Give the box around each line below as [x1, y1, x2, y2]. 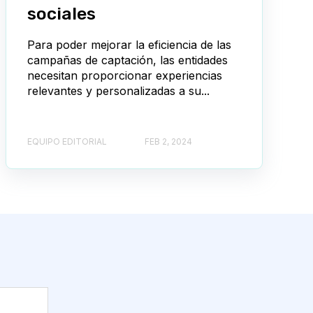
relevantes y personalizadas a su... [27, 83, 210, 98]
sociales [27, 3, 96, 24]
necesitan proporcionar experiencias [27, 68, 222, 82]
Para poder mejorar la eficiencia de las [27, 37, 231, 52]
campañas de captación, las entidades [27, 52, 228, 67]
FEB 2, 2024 [145, 136, 192, 147]
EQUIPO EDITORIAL [27, 136, 107, 147]
